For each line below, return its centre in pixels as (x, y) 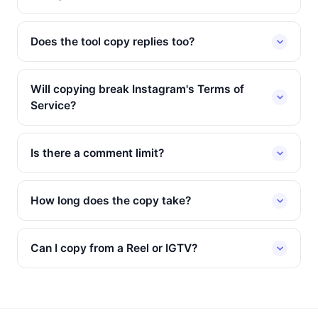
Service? (53, 105)
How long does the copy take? (111, 201)
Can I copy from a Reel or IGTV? (114, 248)
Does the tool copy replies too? (113, 42)
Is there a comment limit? (97, 153)
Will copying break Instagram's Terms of (137, 89)
